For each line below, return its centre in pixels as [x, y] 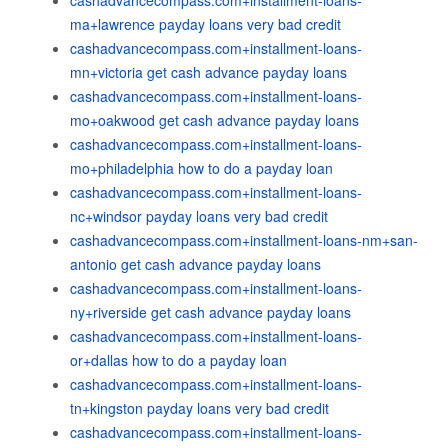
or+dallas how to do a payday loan [178, 360]
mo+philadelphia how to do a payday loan [201, 168]
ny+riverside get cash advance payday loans [210, 312]
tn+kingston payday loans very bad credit [199, 408]
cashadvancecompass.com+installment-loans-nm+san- [244, 240]
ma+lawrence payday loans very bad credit [205, 24]
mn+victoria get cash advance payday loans [208, 72]
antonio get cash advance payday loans [195, 264]
